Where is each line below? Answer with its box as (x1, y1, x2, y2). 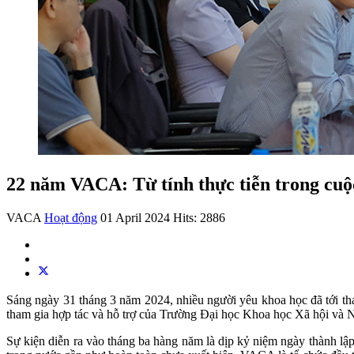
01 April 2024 (100, 210, 173, 224)
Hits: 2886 (173, 210, 225, 224)
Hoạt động (44, 210, 97, 224)
